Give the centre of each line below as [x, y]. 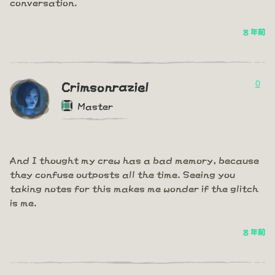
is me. [23, 202]
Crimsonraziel [105, 86]
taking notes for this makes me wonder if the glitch [134, 188]
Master [95, 106]
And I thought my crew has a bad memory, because [134, 160]
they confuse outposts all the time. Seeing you [122, 174]
